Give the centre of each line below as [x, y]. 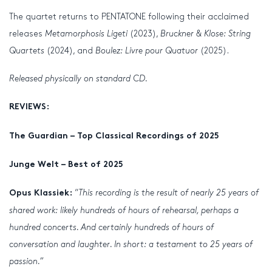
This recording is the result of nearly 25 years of [168, 192]
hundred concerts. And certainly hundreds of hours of [111, 227]
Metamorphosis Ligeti [86, 34]
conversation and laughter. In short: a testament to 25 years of [131, 244]
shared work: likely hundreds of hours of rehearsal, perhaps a [124, 210]
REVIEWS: [29, 107]
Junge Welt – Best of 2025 [66, 165]
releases [27, 34]
